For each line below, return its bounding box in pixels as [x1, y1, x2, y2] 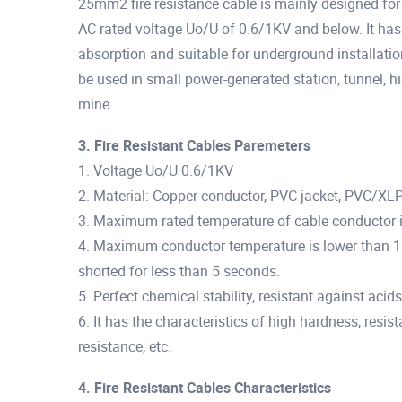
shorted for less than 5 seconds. [78, 260, 280, 281]
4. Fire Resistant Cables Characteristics [78, 377, 331, 398]
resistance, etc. [78, 336, 171, 356]
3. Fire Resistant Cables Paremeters [78, 135, 310, 155]
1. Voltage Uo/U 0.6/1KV [78, 160, 233, 180]
